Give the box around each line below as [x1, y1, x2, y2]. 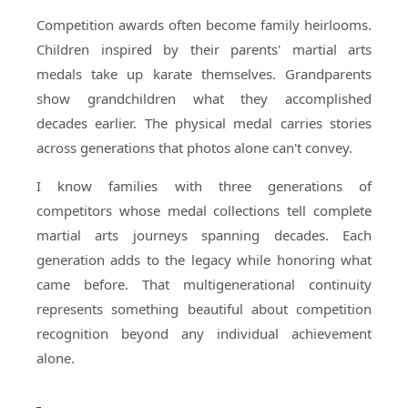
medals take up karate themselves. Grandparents [36, 65, 372, 83]
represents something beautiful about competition [36, 300, 372, 318]
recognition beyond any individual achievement [36, 324, 372, 342]
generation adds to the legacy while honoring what [36, 250, 372, 269]
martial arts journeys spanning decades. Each [36, 226, 372, 244]
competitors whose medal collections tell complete [36, 201, 372, 219]
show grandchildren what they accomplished [36, 89, 372, 107]
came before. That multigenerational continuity [36, 275, 372, 293]
